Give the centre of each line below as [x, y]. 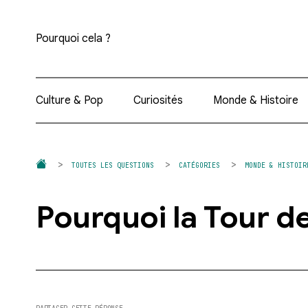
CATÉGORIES [199, 165]
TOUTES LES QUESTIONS [113, 165]
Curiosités [158, 100]
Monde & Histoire [255, 100]
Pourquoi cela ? [73, 38]
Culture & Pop [69, 100]
